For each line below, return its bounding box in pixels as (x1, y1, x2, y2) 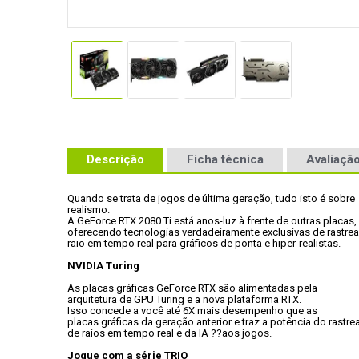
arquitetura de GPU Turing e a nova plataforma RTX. (67, 293, 304, 305)
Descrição (87, 151, 144, 167)
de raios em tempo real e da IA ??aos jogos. (67, 327, 272, 339)
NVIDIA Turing (67, 260, 139, 272)
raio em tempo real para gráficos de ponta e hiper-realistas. (67, 237, 341, 249)
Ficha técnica (187, 151, 264, 167)
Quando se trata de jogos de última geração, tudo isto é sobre (67, 192, 355, 204)
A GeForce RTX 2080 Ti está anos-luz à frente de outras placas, (67, 215, 357, 227)
